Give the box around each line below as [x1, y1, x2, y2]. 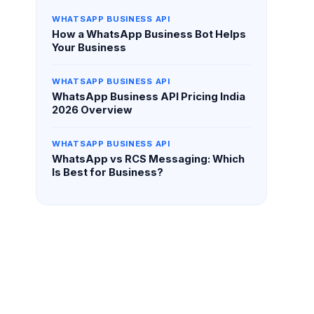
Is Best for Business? [52, 166, 164, 179]
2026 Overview [52, 104, 133, 117]
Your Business [52, 41, 127, 55]
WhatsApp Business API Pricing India [52, 90, 246, 104]
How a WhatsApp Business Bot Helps [52, 28, 247, 41]
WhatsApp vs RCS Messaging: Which [52, 153, 245, 166]
